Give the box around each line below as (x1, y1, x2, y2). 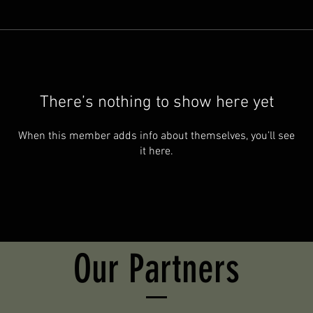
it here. (140, 144, 173, 159)
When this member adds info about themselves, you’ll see (18, 129, 295, 143)
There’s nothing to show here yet (39, 92, 274, 112)
